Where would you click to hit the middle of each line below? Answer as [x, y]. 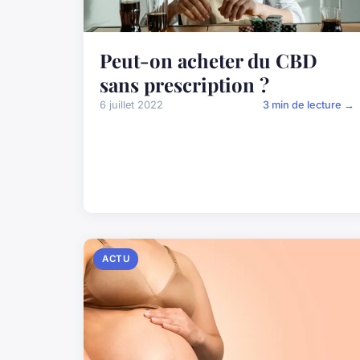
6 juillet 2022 [131, 105]
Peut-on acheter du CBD [209, 61]
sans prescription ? [184, 85]
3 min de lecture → [309, 105]
